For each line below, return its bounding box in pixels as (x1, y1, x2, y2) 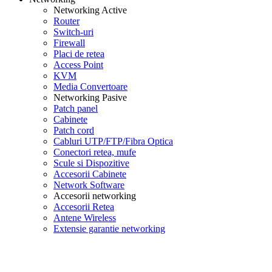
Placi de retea (53, 49, 104, 59)
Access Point (53, 59, 103, 70)
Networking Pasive (53, 92, 127, 103)
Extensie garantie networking (53, 223, 165, 234)
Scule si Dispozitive (53, 158, 129, 168)
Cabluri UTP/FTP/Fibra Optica (53, 136, 173, 146)
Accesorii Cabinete (53, 169, 126, 179)
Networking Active (53, 5, 127, 15)
